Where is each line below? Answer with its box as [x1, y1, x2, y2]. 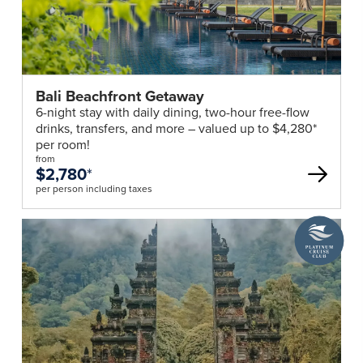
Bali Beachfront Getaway [35, 84, 204, 107]
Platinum [293, 228, 344, 248]
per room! [35, 135, 90, 154]
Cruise [293, 245, 331, 264]
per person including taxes [35, 181, 152, 196]
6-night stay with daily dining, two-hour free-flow [35, 102, 310, 122]
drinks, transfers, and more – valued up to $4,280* [35, 118, 317, 138]
